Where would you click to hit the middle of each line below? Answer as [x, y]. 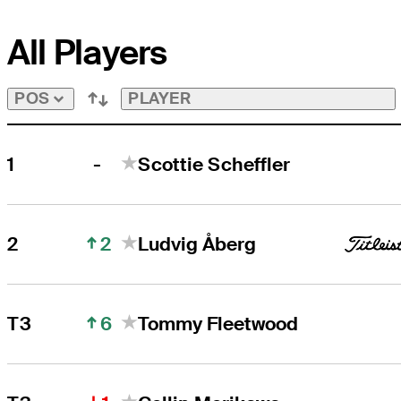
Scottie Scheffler [214, 164]
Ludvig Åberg [197, 243]
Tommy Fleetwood [218, 323]
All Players [87, 53]
